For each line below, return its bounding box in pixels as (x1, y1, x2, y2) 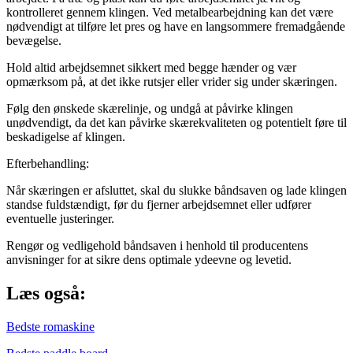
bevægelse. (6, 34, 61, 48)
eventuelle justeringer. (6, 212, 114, 226)
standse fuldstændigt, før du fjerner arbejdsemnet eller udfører (6, 198, 311, 212)
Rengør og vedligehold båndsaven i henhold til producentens (6, 239, 308, 253)
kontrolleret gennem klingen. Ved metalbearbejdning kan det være (6, 6, 333, 20)
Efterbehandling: (6, 157, 89, 171)
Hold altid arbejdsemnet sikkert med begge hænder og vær (6, 61, 296, 75)
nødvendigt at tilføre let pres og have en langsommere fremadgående (6, 20, 345, 34)
